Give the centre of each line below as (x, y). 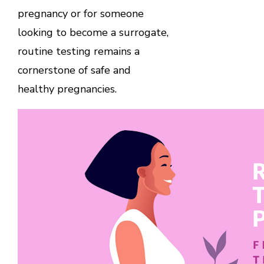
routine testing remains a (78, 52)
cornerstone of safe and (74, 70)
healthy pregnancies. (67, 89)
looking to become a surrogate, (93, 33)
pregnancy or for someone (80, 14)
